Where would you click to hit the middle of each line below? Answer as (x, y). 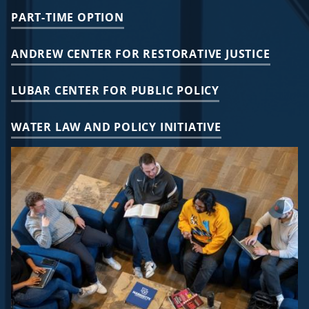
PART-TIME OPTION (68, 18)
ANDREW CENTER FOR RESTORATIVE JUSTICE (141, 54)
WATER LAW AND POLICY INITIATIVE (116, 127)
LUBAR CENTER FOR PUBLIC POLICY (115, 91)
